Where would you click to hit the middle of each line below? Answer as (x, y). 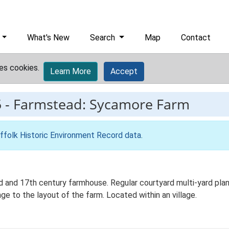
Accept (124, 71)
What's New (49, 38)
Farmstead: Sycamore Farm (101, 104)
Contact (196, 38)
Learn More (71, 71)
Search (104, 38)
